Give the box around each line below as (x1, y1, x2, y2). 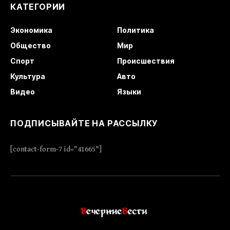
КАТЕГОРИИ (10, 1, 66, 12)
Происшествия (117, 56, 175, 65)
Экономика (10, 25, 52, 34)
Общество (10, 41, 51, 50)
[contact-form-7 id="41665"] (10, 144, 102, 154)
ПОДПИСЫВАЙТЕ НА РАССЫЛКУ (10, 118, 158, 128)
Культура (10, 71, 45, 81)
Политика (117, 25, 154, 34)
